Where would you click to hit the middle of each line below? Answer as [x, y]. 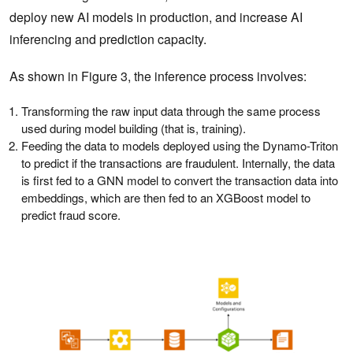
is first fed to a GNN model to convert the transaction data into [180, 180]
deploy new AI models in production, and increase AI [156, 17]
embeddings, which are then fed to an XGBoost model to [166, 198]
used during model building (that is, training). [134, 128]
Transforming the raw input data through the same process [171, 111]
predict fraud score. [71, 215]
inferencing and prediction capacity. [110, 39]
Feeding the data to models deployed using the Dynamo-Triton [180, 146]
